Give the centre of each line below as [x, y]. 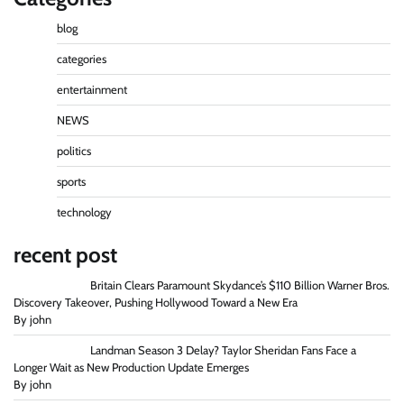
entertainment [92, 89]
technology [84, 212]
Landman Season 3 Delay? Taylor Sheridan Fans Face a [223, 350]
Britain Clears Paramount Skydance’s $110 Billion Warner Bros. [239, 285]
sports [71, 181]
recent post [65, 254]
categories [82, 59]
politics [74, 151]
